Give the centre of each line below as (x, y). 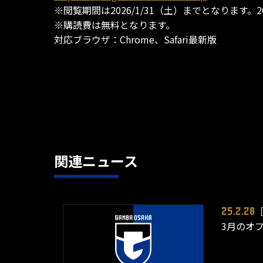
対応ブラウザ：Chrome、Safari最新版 (135, 40)
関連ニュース (96, 161)
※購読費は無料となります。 (114, 25)
